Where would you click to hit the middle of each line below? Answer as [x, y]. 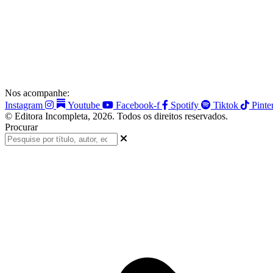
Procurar [21, 127]
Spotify [185, 105]
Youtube [84, 105]
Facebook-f [138, 105]
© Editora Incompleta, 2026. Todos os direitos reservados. [116, 116]
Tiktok [226, 105]
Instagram [24, 105]
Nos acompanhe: [37, 93]
